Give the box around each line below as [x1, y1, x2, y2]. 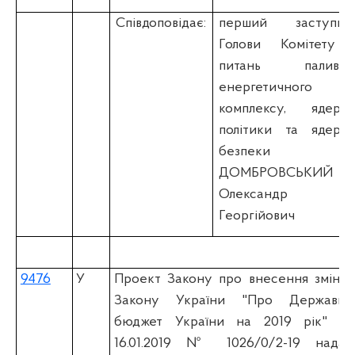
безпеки [219, 143, 271, 159]
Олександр [219, 186, 288, 202]
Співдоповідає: [116, 15, 207, 31]
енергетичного [219, 79, 313, 95]
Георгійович [219, 208, 296, 223]
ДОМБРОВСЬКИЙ [219, 165, 334, 181]
